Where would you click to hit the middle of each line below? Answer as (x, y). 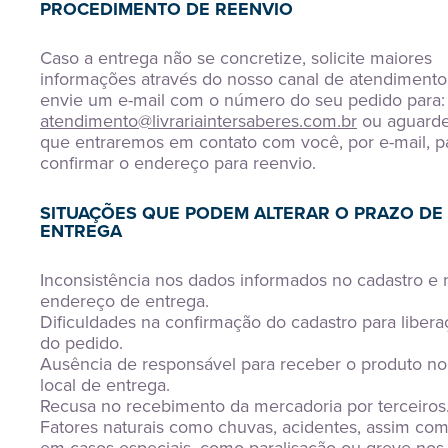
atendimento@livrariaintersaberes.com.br (198, 121)
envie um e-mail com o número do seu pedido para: (242, 100)
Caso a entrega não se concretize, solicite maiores (236, 58)
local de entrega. (105, 385)
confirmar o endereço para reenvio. (178, 163)
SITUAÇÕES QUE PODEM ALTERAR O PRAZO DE (241, 213)
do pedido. (81, 343)
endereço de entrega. (124, 301)
